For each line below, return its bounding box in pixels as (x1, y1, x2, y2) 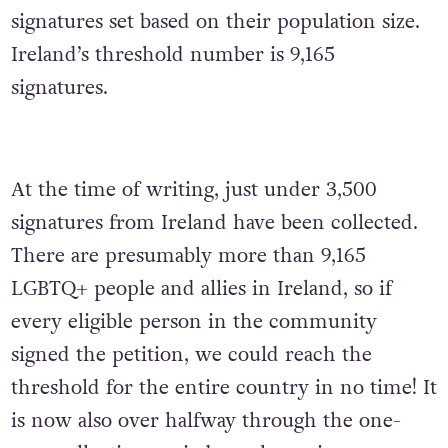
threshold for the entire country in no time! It (10, 373, 437, 402)
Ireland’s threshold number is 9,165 (10, 40, 335, 69)
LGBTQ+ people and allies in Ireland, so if (10, 274, 392, 303)
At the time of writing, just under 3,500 (10, 175, 377, 204)
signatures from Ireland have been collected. (10, 208, 418, 237)
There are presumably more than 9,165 (10, 241, 366, 270)
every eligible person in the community (10, 307, 377, 336)
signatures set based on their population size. (10, 7, 420, 36)
